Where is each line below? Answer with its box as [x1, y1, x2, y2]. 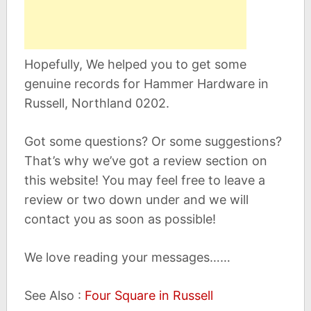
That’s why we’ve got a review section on [24, 153, 267, 169]
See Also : [24, 288, 85, 303]
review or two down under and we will [24, 192, 249, 208]
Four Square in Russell [84, 288, 213, 303]
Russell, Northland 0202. [24, 96, 169, 111]
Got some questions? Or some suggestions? [24, 134, 282, 149]
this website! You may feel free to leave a [24, 173, 265, 188]
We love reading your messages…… [24, 250, 230, 265]
